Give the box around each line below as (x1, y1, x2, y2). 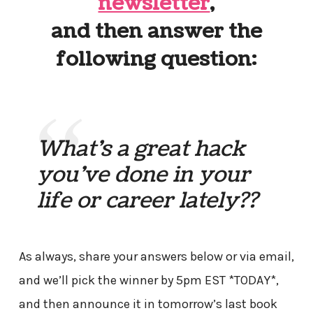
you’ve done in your (37, 159, 251, 191)
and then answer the (50, 17, 262, 46)
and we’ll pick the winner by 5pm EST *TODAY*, (18, 272, 279, 289)
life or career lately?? (37, 185, 259, 217)
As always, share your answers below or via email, (18, 249, 294, 265)
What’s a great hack (37, 133, 246, 165)
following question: (56, 45, 257, 74)
